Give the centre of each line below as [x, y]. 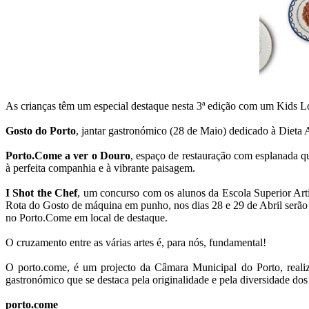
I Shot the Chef [42, 192]
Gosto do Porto [41, 130]
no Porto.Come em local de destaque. [87, 217]
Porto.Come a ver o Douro [68, 155]
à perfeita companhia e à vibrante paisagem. [100, 168]
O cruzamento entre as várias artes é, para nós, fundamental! [136, 242]
